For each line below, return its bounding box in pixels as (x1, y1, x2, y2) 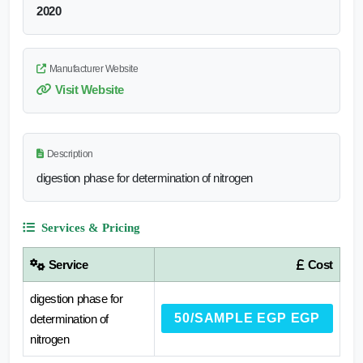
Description (46, 147, 93, 160)
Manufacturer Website (49, 62, 139, 75)
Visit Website (54, 82, 124, 96)
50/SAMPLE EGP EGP (174, 310, 320, 325)
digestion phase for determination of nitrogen (36, 170, 253, 185)
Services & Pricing (41, 220, 140, 234)
